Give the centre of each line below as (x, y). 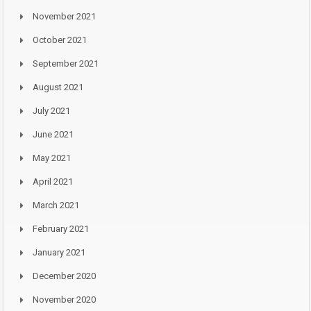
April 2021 (53, 182)
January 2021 (59, 253)
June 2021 (53, 135)
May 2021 (52, 158)
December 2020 (64, 276)
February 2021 (61, 229)
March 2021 (56, 205)
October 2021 (60, 40)
